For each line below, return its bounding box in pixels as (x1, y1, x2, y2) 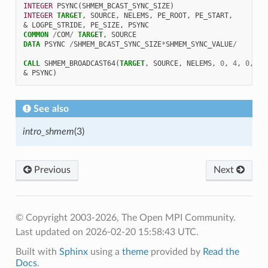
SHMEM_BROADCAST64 (44, 59, 115, 68)
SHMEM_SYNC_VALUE (165, 39, 233, 48)
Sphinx (59, 246, 88, 257)
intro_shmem (22, 126, 74, 136)
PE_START (194, 11, 229, 20)
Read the (202, 246, 239, 257)
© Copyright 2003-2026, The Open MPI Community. (15, 212, 236, 223)
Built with (15, 246, 59, 257)
